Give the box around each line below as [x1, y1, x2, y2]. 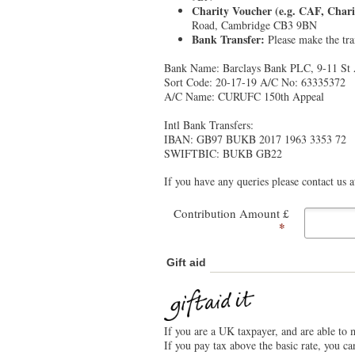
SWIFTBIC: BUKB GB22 [164, 145, 282, 161]
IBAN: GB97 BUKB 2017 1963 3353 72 [164, 131, 346, 147]
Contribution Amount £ [174, 205, 290, 222]
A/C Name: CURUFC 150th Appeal [164, 88, 324, 104]
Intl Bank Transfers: [164, 116, 254, 132]
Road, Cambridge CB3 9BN [192, 17, 317, 33]
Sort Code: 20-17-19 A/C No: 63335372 [164, 74, 345, 90]
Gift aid [166, 256, 206, 269]
